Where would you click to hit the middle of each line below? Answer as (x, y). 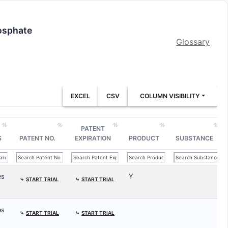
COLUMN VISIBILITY (170, 96)
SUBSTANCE (194, 138)
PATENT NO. (37, 138)
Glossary (193, 42)
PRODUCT (144, 138)
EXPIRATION (93, 138)
